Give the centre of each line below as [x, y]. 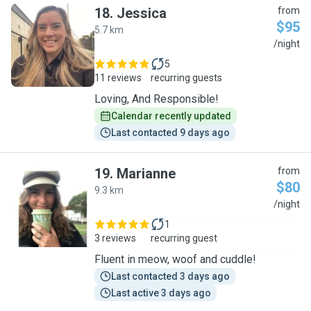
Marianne [146, 174]
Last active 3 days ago [161, 293]
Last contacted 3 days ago [170, 276]
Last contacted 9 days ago [170, 133]
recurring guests [186, 78]
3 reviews [115, 238]
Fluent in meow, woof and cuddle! [175, 259]
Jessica [142, 13]
